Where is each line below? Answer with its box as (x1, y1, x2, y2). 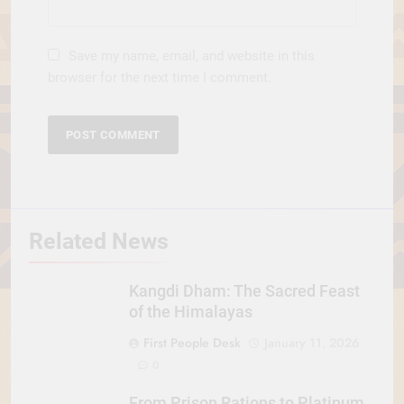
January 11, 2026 (264, 333, 360, 352)
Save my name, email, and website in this (69, 47, 315, 64)
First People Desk (143, 333, 241, 352)
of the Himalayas (129, 302, 252, 321)
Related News (29, 227, 169, 254)
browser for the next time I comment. (48, 69, 271, 86)
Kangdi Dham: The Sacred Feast (129, 281, 360, 300)
